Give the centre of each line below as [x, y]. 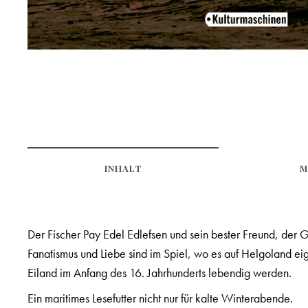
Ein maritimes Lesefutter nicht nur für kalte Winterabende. [160, 298]
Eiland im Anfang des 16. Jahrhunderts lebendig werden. [159, 273]
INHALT [123, 168]
